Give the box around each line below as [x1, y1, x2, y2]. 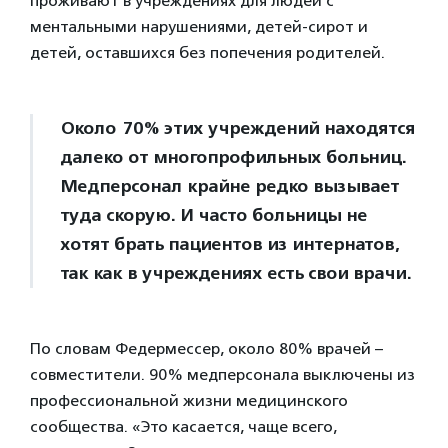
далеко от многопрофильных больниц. [60, 146, 406, 169]
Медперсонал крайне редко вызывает [60, 175, 399, 198]
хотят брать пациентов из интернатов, [60, 233, 399, 256]
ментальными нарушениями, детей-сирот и [30, 17, 368, 37]
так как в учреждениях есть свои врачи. [60, 262, 411, 285]
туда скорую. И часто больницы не [60, 204, 367, 227]
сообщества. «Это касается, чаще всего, [30, 417, 337, 437]
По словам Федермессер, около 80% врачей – [30, 339, 383, 359]
